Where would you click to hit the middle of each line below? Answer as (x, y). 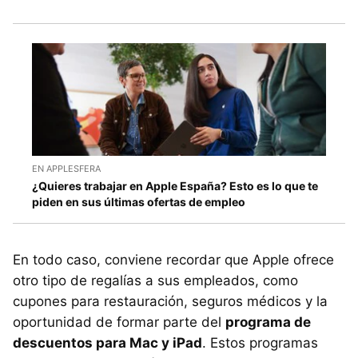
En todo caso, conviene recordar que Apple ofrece (173, 259)
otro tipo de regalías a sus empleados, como (155, 280)
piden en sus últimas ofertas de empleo (139, 201)
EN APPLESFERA (66, 168)
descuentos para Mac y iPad (107, 342)
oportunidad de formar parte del (119, 322)
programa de (268, 322)
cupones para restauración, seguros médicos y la (170, 301)
